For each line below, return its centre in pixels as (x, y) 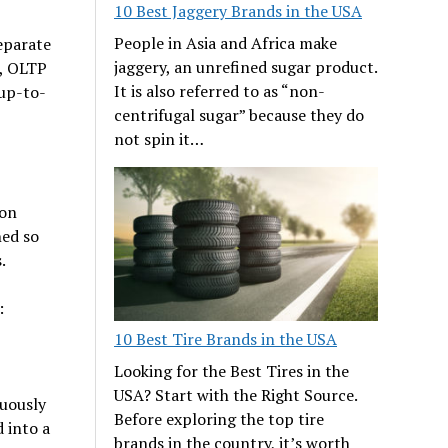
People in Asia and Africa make (226, 42)
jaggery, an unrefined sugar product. (246, 66)
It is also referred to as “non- (220, 90)
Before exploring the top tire (219, 418)
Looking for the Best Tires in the (232, 370)
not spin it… (159, 138)
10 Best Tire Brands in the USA (226, 338)
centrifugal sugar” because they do (239, 114)
